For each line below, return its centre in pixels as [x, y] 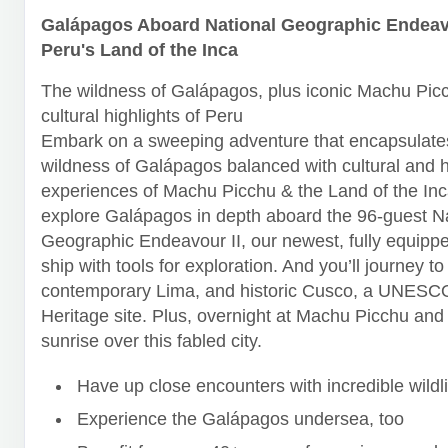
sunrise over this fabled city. [151, 340]
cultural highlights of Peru [142, 115]
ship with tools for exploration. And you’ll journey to [242, 265]
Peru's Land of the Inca [139, 49]
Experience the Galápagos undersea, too [240, 418]
